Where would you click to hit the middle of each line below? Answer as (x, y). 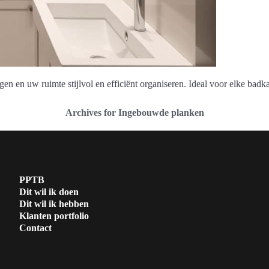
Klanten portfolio (54, 216)
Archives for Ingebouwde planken (134, 112)
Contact (35, 228)
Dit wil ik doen (49, 192)
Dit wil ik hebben (54, 204)
